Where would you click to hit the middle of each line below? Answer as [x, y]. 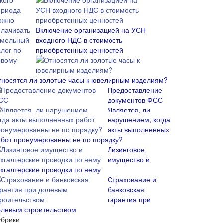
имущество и [129, 159]
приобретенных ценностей [80, 50]
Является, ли [129, 110]
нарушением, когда [139, 119]
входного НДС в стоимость [79, 40]
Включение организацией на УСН [91, 30]
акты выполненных [138, 129]
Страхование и [132, 179]
